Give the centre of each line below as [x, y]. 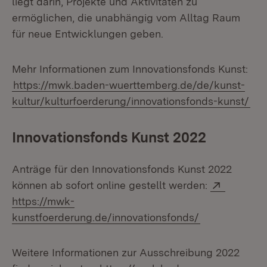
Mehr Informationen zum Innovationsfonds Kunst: [130, 69]
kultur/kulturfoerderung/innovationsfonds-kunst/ [131, 101]
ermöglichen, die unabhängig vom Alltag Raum [126, 18]
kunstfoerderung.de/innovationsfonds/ [105, 217]
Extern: [242, 183]
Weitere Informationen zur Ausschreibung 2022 [126, 252]
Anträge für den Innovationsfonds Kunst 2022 [122, 169]
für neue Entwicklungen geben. [88, 34]
